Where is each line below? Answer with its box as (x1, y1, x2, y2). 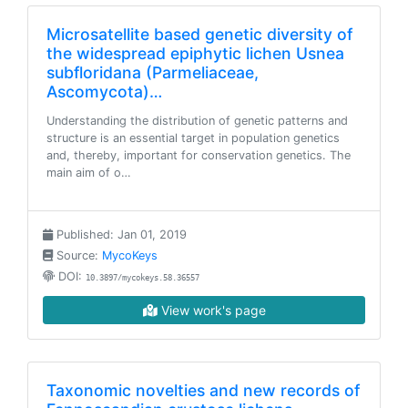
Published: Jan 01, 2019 (53, 228, 187, 241)
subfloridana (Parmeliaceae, (46, 63, 259, 82)
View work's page (157, 302, 266, 318)
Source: (53, 249, 102, 262)
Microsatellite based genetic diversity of (46, 25, 352, 44)
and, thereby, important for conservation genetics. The (46, 148, 351, 162)
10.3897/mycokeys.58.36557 (86, 273, 199, 282)
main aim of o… (46, 166, 131, 179)
